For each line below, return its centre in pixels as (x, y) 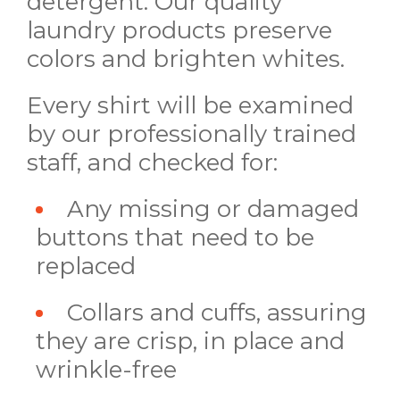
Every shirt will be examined (190, 106)
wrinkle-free (106, 370)
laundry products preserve (179, 31)
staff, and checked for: (152, 163)
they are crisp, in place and (190, 342)
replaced (86, 267)
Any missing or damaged (213, 209)
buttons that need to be (175, 238)
